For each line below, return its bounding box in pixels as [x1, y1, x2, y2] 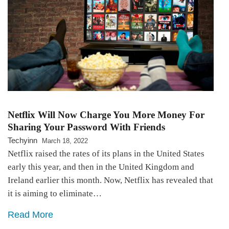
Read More [8, 210, 53, 220]
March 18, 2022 [42, 137, 88, 145]
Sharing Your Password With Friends [8, 122, 165, 133]
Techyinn [8, 136, 37, 145]
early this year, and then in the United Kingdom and [8, 162, 194, 172]
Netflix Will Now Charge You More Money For [8, 109, 204, 121]
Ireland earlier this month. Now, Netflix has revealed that [8, 175, 213, 186]
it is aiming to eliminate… [8, 189, 102, 199]
